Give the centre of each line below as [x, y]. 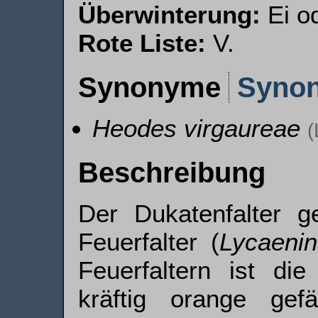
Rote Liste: [142, 43]
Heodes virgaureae [196, 128]
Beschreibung [172, 172]
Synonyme [153, 87]
